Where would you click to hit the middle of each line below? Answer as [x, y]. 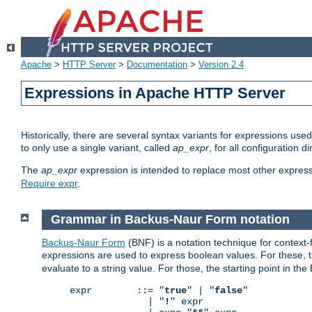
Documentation [157, 65]
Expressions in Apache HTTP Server [155, 93]
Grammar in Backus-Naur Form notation [170, 220]
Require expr [49, 184]
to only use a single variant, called [97, 148]
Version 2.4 [221, 65]
